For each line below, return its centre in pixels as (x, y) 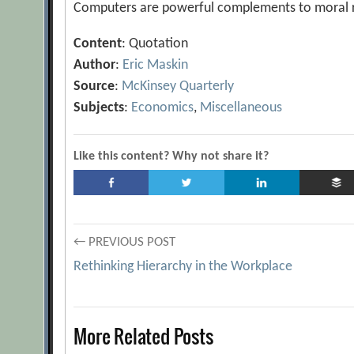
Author (95, 65)
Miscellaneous (241, 108)
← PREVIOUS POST (125, 242)
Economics (163, 108)
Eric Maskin (156, 65)
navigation (130, 296)
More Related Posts (143, 336)
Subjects (99, 108)
